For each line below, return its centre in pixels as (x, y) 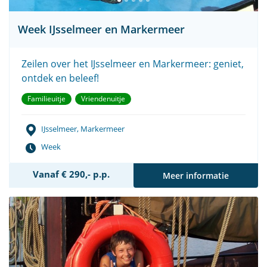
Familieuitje (46, 98)
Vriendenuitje (103, 98)
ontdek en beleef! (60, 78)
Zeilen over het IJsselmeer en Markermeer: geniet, (133, 63)
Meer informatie (196, 175)
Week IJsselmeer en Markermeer (101, 29)
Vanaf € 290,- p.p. (71, 174)
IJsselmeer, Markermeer (83, 129)
